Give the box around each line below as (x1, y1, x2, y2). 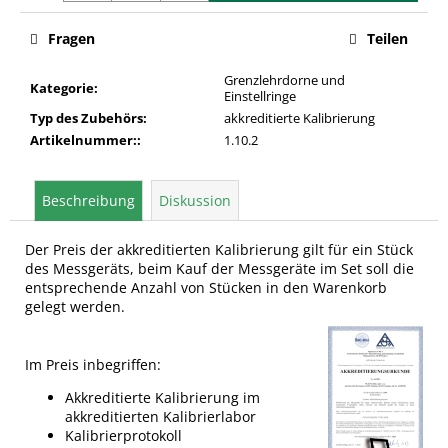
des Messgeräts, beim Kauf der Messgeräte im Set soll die (25, 258, 414, 278)
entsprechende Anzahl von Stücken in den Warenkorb (25, 277, 387, 297)
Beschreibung (42, 190, 135, 210)
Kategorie (30, 78, 94, 97)
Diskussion (159, 190, 231, 210)
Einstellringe (224, 86, 296, 105)
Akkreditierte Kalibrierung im (65, 387, 260, 407)
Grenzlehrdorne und (224, 70, 345, 89)
